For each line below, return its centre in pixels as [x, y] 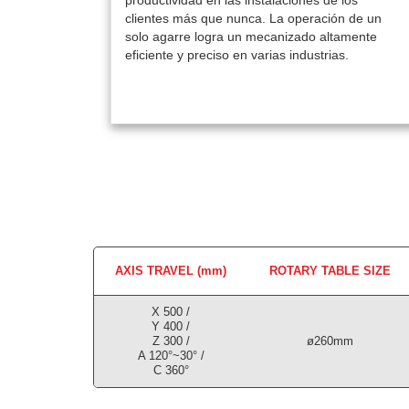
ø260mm [330, 341]
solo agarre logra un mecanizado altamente [251, 37]
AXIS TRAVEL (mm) [171, 271]
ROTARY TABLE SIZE [330, 271]
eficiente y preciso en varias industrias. [236, 55]
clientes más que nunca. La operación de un [253, 18]
